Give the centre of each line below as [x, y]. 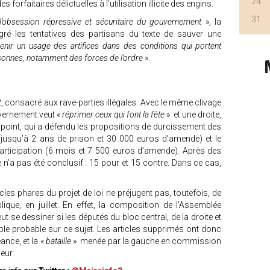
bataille [59, 241]
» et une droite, [193, 115]
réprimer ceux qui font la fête [114, 115]
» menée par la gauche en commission [147, 241]
